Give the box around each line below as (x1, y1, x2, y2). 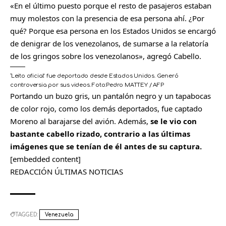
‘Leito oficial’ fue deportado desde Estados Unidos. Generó (10, 72, 179, 79)
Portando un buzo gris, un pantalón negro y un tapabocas (10, 90, 211, 101)
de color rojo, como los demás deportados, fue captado (10, 103, 202, 114)
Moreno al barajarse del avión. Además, (10, 116, 150, 126)
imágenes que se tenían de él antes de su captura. (10, 141, 202, 151)
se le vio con (150, 116, 197, 126)
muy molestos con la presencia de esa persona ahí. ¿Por (10, 13, 204, 23)
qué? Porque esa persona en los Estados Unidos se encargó (10, 25, 216, 36)
